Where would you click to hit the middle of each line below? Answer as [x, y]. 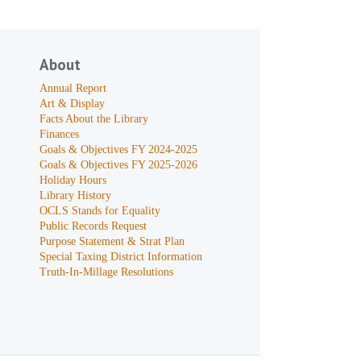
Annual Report [73, 88]
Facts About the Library [94, 119]
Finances [60, 134]
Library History [76, 195]
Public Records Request [93, 226]
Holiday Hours [73, 180]
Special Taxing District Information [121, 257]
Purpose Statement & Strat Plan [112, 241]
